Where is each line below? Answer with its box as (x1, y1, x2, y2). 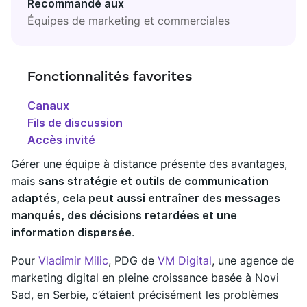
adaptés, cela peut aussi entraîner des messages (11, 191, 280, 205)
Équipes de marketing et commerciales (27, 13, 230, 27)
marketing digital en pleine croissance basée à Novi (11, 270, 279, 284)
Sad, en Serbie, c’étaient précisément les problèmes (11, 287, 278, 302)
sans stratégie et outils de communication (38, 173, 269, 188)
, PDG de (108, 253, 158, 267)
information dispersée (11, 225, 132, 239)
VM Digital (158, 253, 212, 267)
